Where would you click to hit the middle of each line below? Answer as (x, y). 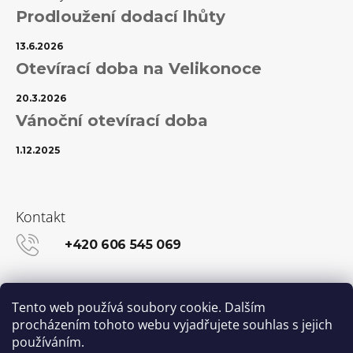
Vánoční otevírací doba (112, 121)
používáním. (48, 342)
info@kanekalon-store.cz (145, 292)
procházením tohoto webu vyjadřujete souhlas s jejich (172, 325)
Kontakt (41, 217)
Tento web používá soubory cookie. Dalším (139, 307)
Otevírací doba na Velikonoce (139, 69)
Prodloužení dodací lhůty (121, 17)
